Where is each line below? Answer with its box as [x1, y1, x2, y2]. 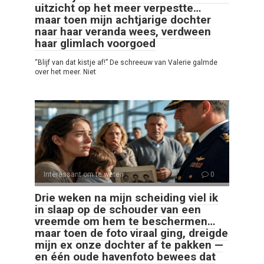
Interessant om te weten [44, 170, 124, 179]
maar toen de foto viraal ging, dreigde [35, 226, 228, 240]
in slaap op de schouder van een [35, 203, 201, 217]
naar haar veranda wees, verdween [35, 25, 211, 39]
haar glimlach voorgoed [35, 37, 156, 51]
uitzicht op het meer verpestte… [35, 1, 201, 15]
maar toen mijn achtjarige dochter [35, 13, 211, 27]
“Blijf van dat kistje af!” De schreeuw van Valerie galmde [35, 58, 217, 67]
